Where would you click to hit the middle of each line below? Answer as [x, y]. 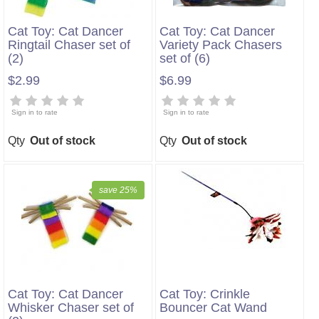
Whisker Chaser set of [71, 307]
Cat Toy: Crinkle [205, 294]
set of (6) [185, 58]
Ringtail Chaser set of [69, 45]
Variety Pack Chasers [221, 45]
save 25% [118, 190]
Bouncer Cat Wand [213, 307]
